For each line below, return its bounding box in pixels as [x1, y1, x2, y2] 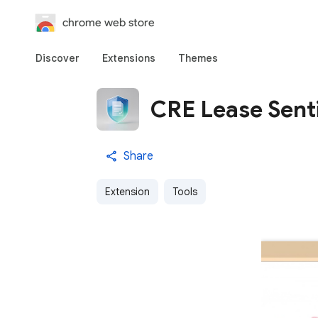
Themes [178, 52, 218, 65]
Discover [35, 52, 79, 65]
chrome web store [62, 16, 155, 29]
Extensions [102, 52, 155, 65]
